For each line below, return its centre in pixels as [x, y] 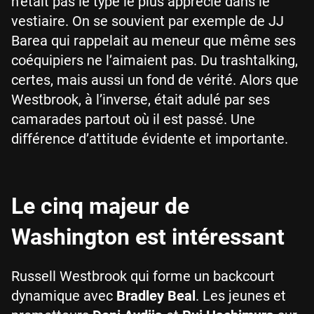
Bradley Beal [156, 296]
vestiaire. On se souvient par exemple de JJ [148, 21]
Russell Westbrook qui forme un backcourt [143, 276]
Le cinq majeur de [100, 206]
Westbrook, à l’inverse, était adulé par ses [141, 100]
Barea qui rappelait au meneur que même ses [153, 41]
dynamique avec [64, 296]
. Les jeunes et [241, 296]
